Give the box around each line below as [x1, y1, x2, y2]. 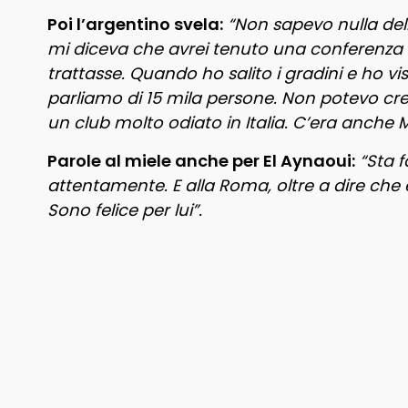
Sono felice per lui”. [47, 199, 202, 222]
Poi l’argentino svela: [47, 13, 223, 36]
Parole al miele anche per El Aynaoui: [47, 149, 355, 173]
